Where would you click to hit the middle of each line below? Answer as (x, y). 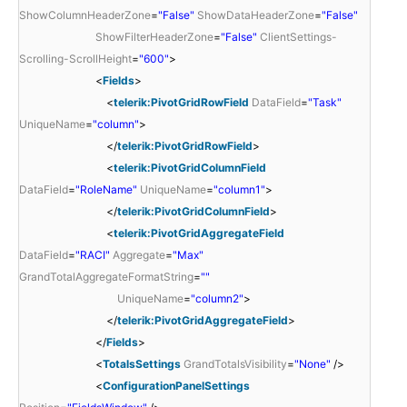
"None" (313, 363)
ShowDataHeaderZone (256, 15)
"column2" (217, 298)
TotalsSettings (142, 363)
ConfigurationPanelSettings (176, 385)
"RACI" (93, 254)
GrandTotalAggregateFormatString (106, 276)
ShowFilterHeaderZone (154, 36)
